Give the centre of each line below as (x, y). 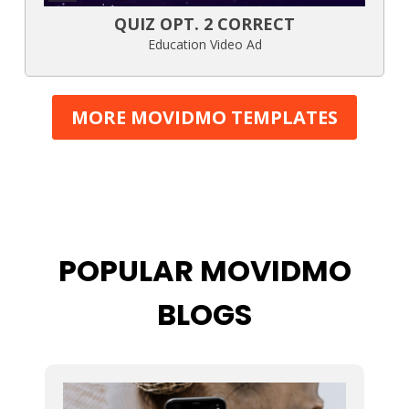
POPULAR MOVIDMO (204, 270)
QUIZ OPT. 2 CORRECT (204, 23)
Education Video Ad (204, 44)
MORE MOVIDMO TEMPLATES (204, 117)
